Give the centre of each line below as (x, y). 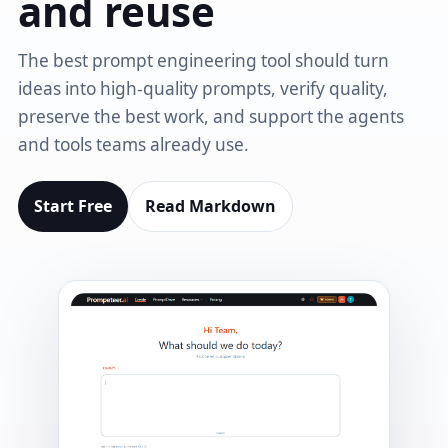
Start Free (73, 206)
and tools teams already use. (134, 144)
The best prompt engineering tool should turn (204, 60)
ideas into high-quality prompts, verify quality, (203, 88)
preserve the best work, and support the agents (211, 116)
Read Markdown (211, 206)
